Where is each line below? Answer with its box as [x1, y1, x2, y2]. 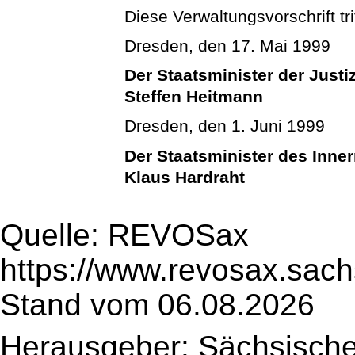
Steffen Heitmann [124, 87, 264, 106]
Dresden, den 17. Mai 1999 [124, 36, 331, 55]
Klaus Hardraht [124, 167, 246, 186]
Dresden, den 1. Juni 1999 [124, 116, 326, 136]
